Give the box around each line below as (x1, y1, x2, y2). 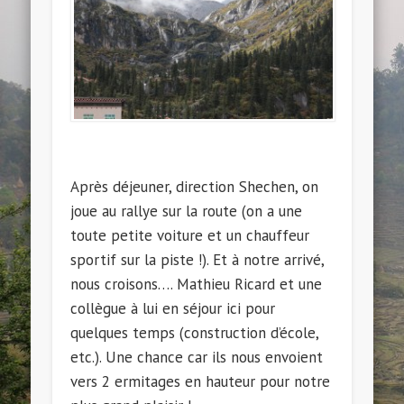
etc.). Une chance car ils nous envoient (70, 346, 324, 367)
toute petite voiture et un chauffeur (70, 225, 310, 245)
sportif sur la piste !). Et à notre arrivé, (70, 249, 325, 270)
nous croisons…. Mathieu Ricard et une (70, 273, 323, 294)
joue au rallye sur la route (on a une (70, 200, 303, 221)
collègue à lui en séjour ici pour (70, 298, 276, 318)
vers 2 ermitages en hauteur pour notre (70, 371, 331, 391)
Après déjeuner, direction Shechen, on (70, 176, 319, 197)
